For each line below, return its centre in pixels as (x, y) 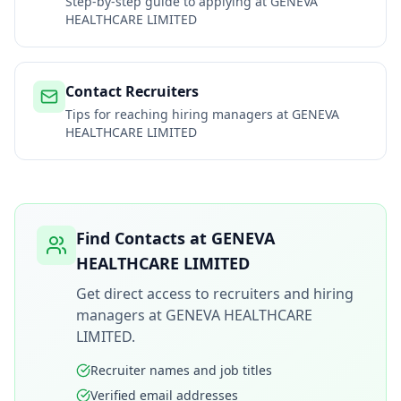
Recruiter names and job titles (181, 370)
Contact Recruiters (132, 91)
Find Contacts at (144, 238)
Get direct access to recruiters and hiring (215, 294)
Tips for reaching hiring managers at (179, 114)
